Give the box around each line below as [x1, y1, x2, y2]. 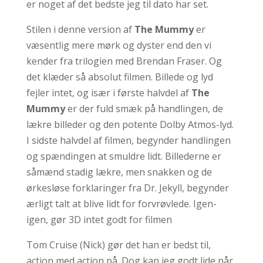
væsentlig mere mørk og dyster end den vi [26, 39, 211, 52]
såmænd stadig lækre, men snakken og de [26, 166, 212, 178]
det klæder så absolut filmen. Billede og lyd [26, 70, 213, 83]
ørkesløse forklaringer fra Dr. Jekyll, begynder [26, 181, 229, 194]
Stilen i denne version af [26, 23, 134, 36]
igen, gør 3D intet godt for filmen [26, 213, 172, 226]
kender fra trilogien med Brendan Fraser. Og [26, 55, 222, 68]
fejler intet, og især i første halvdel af [26, 86, 191, 99]
